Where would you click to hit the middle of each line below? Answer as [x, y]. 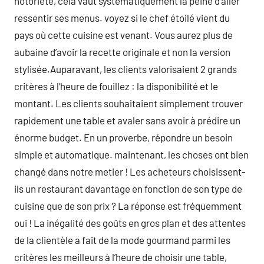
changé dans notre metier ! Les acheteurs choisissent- [130, 171]
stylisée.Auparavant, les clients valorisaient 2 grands [126, 69]
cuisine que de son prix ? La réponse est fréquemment [128, 206]
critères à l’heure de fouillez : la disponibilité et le [116, 86]
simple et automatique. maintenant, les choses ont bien [131, 154]
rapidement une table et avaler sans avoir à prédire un [127, 120]
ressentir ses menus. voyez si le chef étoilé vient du [122, 18]
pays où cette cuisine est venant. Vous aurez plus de [123, 35]
